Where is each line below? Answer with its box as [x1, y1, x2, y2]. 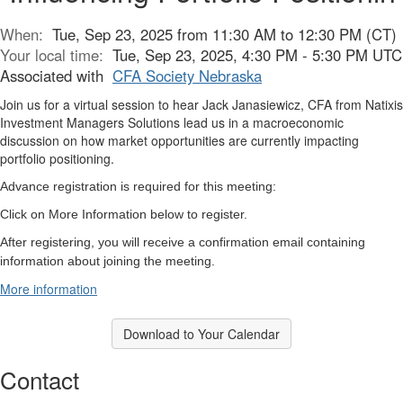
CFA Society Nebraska [112, 64, 262, 86]
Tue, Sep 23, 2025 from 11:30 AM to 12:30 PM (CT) [52, 22, 397, 45]
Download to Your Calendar [123, 324, 280, 343]
